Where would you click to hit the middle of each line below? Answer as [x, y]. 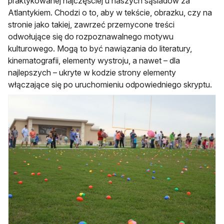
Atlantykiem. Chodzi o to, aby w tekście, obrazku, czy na [110, 13]
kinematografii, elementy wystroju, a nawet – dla [94, 61]
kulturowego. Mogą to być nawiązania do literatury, [100, 49]
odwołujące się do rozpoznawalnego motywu [91, 37]
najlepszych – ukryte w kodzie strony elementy [92, 73]
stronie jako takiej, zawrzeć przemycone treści [91, 25]
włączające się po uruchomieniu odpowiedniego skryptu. [110, 85]
